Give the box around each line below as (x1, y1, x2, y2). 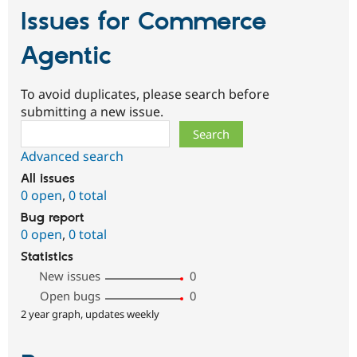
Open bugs (40, 287, 101, 304)
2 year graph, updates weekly (21, 306, 159, 321)
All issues (21, 171, 75, 186)
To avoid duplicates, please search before (21, 84, 269, 103)
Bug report (21, 210, 84, 226)
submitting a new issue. (21, 102, 163, 120)
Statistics (21, 249, 73, 265)
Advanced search (21, 147, 124, 165)
